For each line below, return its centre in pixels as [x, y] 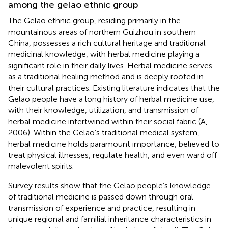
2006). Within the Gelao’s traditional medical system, [104, 132]
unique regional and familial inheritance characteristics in [110, 219]
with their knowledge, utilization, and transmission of [103, 110]
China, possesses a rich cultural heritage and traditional [107, 43]
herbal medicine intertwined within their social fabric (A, [108, 121]
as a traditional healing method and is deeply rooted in [106, 76]
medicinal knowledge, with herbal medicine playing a [104, 54]
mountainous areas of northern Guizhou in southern [102, 32]
